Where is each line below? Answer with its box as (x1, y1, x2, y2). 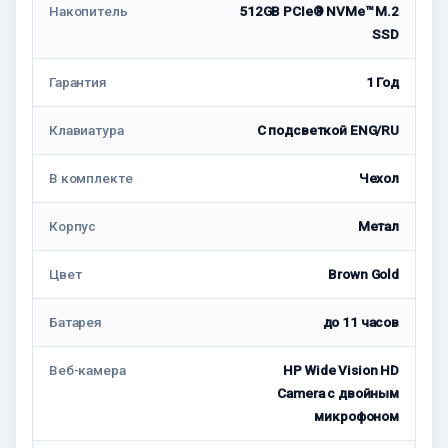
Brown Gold (328, 266, 399, 283)
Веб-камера (49, 362, 126, 379)
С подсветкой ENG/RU (256, 122, 399, 139)
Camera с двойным (277, 385, 399, 402)
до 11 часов (322, 314, 399, 331)
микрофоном (314, 408, 399, 425)
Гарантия (49, 74, 107, 91)
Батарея (49, 314, 103, 331)
